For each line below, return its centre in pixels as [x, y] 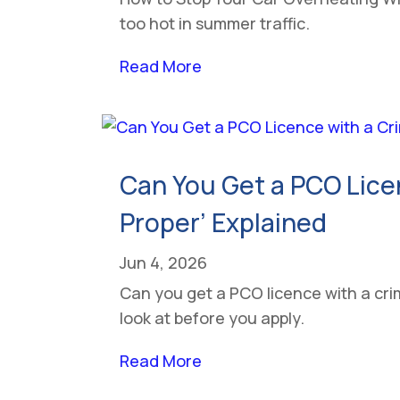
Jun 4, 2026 [164, 262]
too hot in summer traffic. [215, 23]
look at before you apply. [212, 317]
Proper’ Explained [224, 222]
